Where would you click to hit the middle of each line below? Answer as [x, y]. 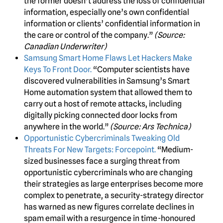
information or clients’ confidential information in [112, 24]
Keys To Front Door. [58, 70]
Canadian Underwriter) [65, 47]
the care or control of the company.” [89, 35]
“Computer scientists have [141, 70]
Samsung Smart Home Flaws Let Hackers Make [108, 58]
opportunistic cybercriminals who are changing [108, 173]
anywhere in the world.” [67, 127]
